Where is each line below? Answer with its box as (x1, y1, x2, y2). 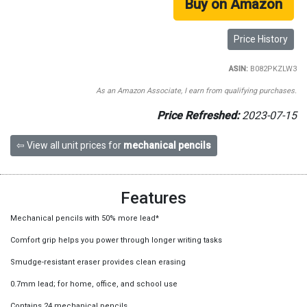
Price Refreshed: (156, 109, 239, 122)
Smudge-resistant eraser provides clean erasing (10, 258, 186, 267)
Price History (233, 34, 288, 45)
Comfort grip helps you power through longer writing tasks (10, 236, 222, 245)
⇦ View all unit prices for (16, 140, 123, 151)
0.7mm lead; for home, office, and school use (10, 280, 177, 288)
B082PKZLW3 (247, 64, 297, 73)
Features (121, 188, 186, 208)
